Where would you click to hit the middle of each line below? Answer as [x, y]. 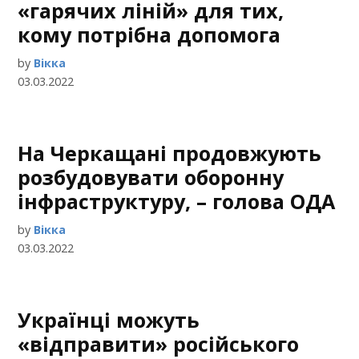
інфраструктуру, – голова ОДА [177, 201]
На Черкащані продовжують [170, 153]
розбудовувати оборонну [151, 177]
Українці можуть [109, 320]
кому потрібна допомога [149, 34]
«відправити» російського [159, 344]
